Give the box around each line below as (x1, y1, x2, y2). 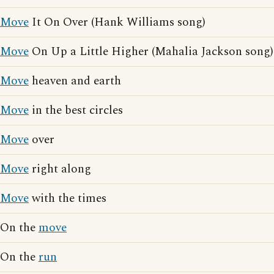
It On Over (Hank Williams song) (29, 13, 206, 31)
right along (29, 160, 91, 178)
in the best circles (29, 102, 123, 119)
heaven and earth (29, 72, 121, 90)
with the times (29, 190, 106, 207)
